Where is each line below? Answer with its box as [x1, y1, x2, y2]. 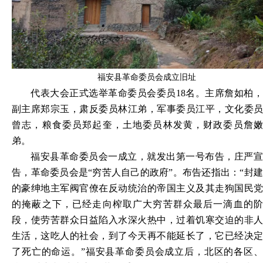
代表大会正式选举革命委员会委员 [31, 87, 176, 98]
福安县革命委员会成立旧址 [97, 72, 196, 82]
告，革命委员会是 [12, 167, 89, 177]
